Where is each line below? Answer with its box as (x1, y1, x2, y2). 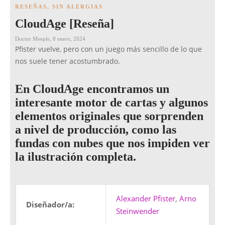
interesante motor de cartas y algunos (15, 96, 208, 109)
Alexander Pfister (116, 193, 175, 204)
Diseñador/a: (26, 199, 74, 210)
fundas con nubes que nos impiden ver (15, 137, 210, 150)
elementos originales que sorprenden (15, 109, 203, 123)
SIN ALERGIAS (52, 4, 103, 10)
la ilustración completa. (15, 150, 136, 164)
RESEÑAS (15, 4, 47, 10)
